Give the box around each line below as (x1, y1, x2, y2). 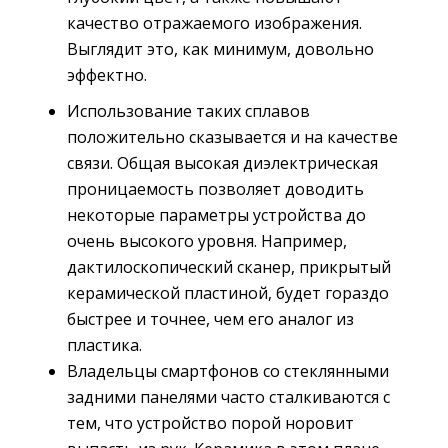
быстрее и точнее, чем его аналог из (67, 308, 354, 331)
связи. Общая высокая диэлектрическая (67, 152, 378, 175)
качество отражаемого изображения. (67, 12, 362, 35)
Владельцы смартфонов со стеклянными (67, 360, 389, 383)
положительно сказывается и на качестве (67, 126, 398, 149)
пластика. (67, 334, 142, 357)
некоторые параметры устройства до (67, 204, 366, 227)
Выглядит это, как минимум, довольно (67, 38, 374, 61)
